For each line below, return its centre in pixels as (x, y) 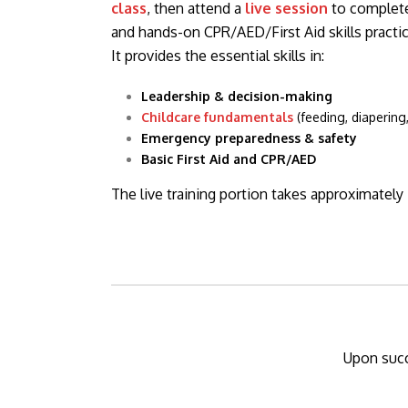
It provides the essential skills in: (218, 55)
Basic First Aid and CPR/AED (228, 158)
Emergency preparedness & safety (249, 138)
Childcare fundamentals (217, 117)
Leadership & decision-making (236, 96)
